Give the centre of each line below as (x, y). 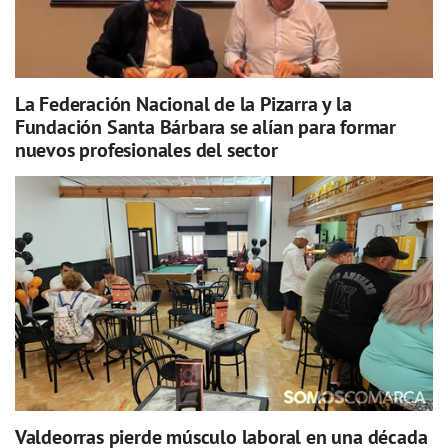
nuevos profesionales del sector (146, 149)
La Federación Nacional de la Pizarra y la (183, 103)
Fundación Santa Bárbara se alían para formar (205, 126)
